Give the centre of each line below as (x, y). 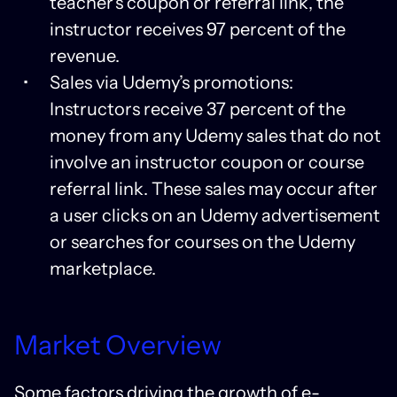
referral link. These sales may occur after (214, 188)
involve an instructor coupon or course (207, 162)
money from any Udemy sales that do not (215, 135)
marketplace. (103, 268)
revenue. (85, 55)
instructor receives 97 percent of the (198, 29)
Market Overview (118, 345)
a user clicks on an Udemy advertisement (215, 215)
